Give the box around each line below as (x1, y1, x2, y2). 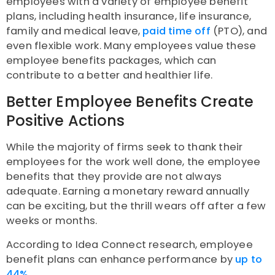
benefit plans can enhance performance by (6, 252, 236, 267)
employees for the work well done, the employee (6, 155, 261, 169)
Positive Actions (6, 110, 125, 131)
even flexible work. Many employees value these (6, 39, 257, 53)
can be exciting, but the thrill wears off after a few (6, 199, 266, 214)
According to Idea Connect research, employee (6, 238, 253, 252)
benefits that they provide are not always (6, 169, 222, 184)
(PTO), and (210, 24, 268, 39)
